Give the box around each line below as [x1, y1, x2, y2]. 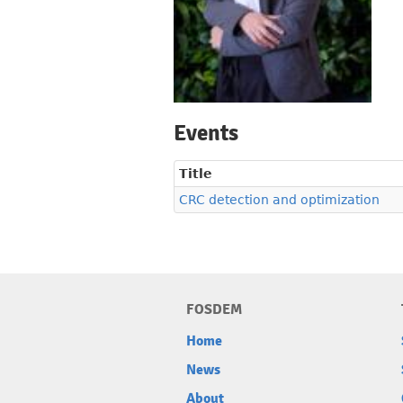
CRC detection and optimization [179, 193, 380, 208]
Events [174, 120, 238, 148]
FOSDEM [186, 300, 242, 319]
